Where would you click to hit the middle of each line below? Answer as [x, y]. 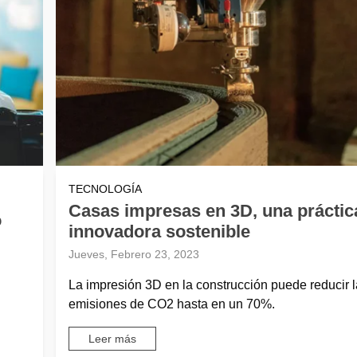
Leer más [112, 338]
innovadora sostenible [159, 232]
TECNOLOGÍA [105, 189]
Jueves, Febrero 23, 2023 [133, 255]
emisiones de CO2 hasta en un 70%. [171, 304]
